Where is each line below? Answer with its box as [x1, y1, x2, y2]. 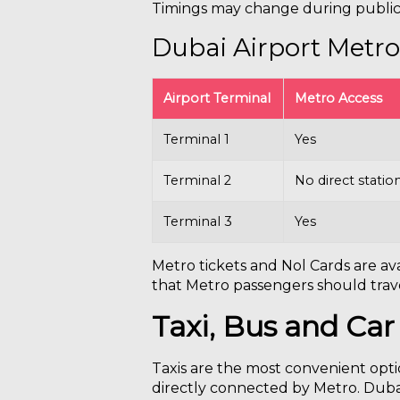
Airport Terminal [163, 90, 271, 107]
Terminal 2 [163, 172, 231, 189]
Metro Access [295, 90, 382, 107]
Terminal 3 [163, 213, 232, 230]
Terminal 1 [163, 131, 229, 148]
